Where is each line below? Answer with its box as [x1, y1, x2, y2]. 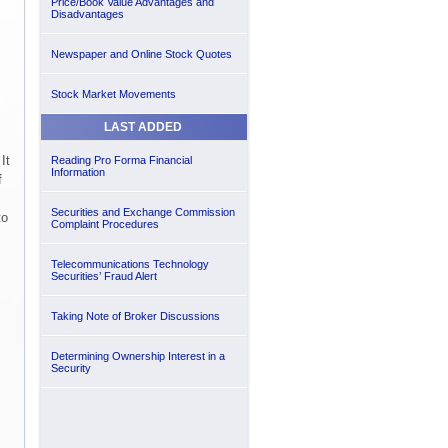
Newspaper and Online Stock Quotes [50, 48, 232, 60]
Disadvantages [50, 8, 124, 20]
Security [50, 362, 91, 374]
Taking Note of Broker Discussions [50, 310, 220, 322]
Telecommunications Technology [50, 258, 209, 270]
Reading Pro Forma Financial [50, 154, 192, 166]
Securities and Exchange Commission [50, 206, 235, 218]
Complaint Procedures [50, 218, 159, 230]
